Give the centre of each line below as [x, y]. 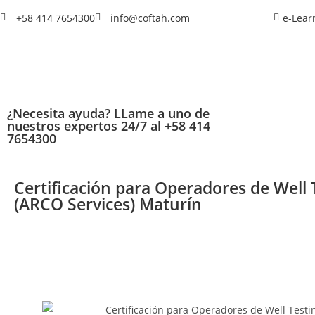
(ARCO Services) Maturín [108, 204]
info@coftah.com [150, 18]
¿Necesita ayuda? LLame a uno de [108, 113]
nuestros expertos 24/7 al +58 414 [109, 126]
